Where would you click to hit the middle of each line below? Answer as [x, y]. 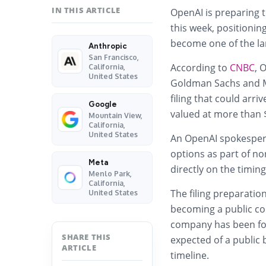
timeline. [190, 255]
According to [200, 68]
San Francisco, [114, 57]
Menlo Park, [110, 174]
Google [103, 104]
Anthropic [108, 46]
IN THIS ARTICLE [86, 10]
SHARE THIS [86, 237]
